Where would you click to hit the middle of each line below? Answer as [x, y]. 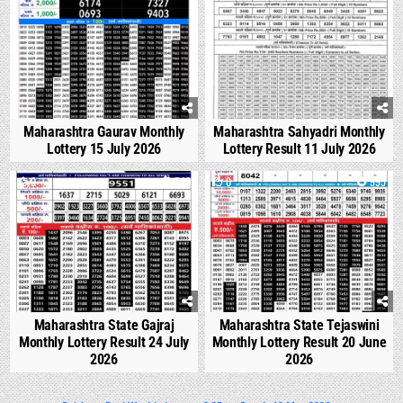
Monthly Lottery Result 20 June [299, 342]
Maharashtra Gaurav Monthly [104, 132]
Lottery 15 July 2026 [103, 149]
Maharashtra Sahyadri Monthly [299, 132]
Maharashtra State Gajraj [104, 325]
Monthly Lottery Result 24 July [103, 342]
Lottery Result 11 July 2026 [299, 149]
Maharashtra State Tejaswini [299, 325]
